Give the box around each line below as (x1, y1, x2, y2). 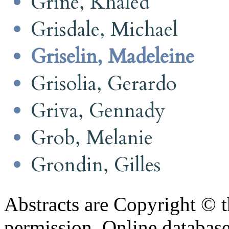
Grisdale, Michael (31, 15, 178, 43)
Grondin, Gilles (31, 151, 161, 178)
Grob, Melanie (31, 124, 153, 151)
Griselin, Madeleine (31, 42, 194, 70)
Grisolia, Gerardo (31, 70, 177, 97)
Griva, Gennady (31, 97, 165, 124)
